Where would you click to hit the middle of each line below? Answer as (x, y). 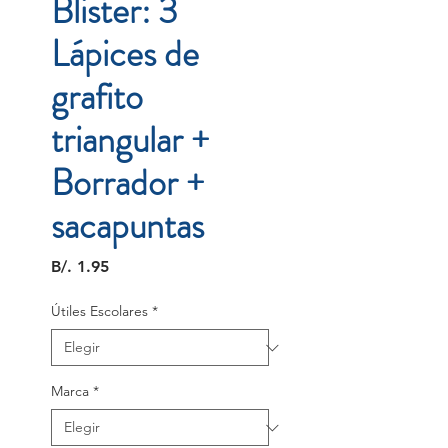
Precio (131, 266)
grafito (97, 97)
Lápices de (125, 54)
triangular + (130, 140)
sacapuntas (127, 226)
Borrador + (127, 183)
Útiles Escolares (99, 311)
